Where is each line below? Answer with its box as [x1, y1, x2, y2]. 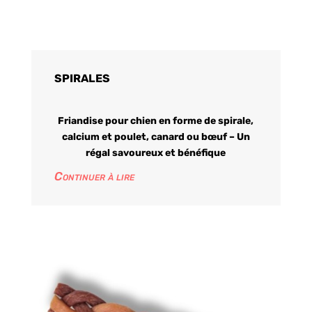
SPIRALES [54, 71, 110, 85]
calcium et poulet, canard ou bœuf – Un [61, 130, 250, 143]
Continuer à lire [54, 169, 134, 183]
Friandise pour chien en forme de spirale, [58, 114, 254, 127]
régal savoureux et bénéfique [86, 146, 226, 159]
